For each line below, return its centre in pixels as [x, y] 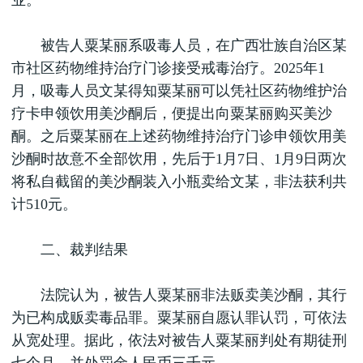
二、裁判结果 [70, 250]
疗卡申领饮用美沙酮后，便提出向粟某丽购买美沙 [172, 113]
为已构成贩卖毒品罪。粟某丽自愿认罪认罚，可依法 [179, 318]
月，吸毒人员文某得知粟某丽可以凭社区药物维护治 [179, 91]
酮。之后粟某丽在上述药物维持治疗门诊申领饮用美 [179, 136]
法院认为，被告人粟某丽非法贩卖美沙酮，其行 [179, 295]
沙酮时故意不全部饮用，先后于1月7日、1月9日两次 [179, 159]
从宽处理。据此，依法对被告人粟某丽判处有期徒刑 [179, 340]
